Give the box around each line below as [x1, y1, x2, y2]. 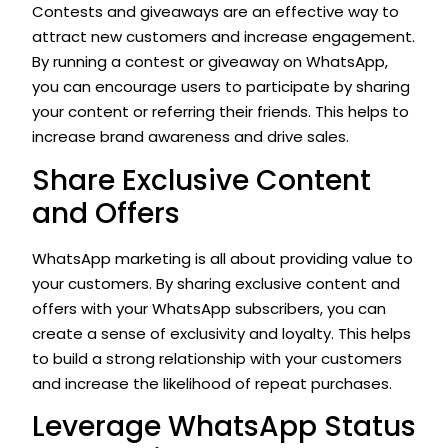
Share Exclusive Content [32, 160, 371, 200]
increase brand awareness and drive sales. [32, 126, 349, 148]
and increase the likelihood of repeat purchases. [32, 372, 392, 394]
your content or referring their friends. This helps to [32, 101, 409, 123]
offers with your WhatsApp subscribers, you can [32, 297, 386, 319]
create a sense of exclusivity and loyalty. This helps [32, 322, 411, 344]
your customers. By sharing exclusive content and [32, 272, 400, 294]
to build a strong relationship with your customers [32, 347, 402, 369]
